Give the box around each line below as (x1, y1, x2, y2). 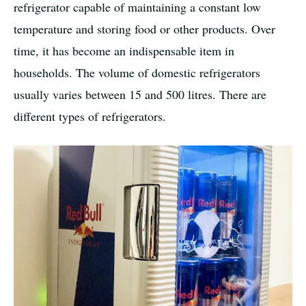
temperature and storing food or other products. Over (14, 20, 275, 38)
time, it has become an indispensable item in (14, 42, 234, 59)
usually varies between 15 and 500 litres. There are (14, 86, 266, 103)
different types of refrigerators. (14, 108, 166, 125)
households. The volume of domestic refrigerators (14, 64, 260, 81)
